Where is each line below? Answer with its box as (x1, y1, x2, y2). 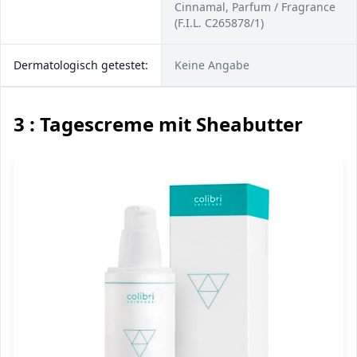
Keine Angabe (175, 57, 249, 73)
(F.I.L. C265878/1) (175, 15, 264, 30)
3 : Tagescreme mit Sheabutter (14, 111, 303, 137)
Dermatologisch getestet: (14, 57, 148, 73)
